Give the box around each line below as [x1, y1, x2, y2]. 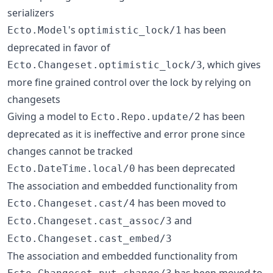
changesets [7, 92, 60, 106]
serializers [7, 5, 54, 19]
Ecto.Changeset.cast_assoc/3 [7, 214, 172, 227]
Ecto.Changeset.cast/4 [7, 197, 135, 209]
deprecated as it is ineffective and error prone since [7, 127, 245, 141]
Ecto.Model [7, 24, 68, 36]
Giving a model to [7, 109, 91, 123]
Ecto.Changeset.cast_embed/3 [7, 232, 172, 244]
